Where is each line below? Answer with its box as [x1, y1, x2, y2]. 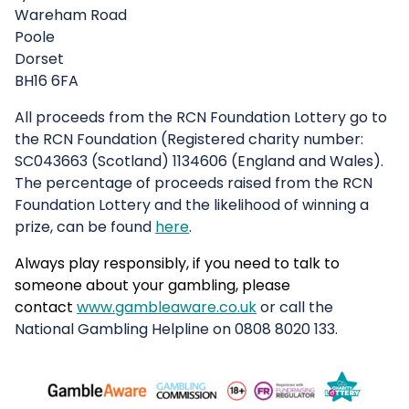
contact [15, 297, 77, 319]
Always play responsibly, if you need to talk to [15, 253, 340, 275]
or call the [257, 297, 333, 319]
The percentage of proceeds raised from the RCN [15, 173, 372, 194]
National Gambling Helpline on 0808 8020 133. [15, 319, 338, 341]
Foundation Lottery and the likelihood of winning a [15, 194, 369, 216]
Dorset [15, 48, 68, 70]
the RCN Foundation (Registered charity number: [15, 129, 363, 151]
